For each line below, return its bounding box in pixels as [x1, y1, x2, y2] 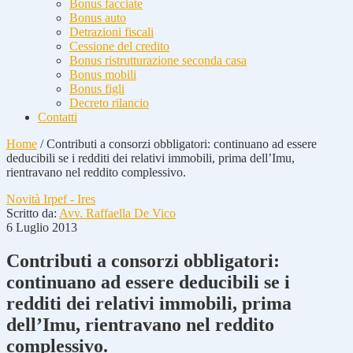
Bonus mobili [69, 68, 136, 81]
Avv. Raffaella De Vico [59, 206, 176, 220]
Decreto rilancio [69, 96, 149, 110]
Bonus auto [69, 11, 126, 24]
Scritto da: [6, 206, 59, 220]
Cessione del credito [69, 39, 169, 53]
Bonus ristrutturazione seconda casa [69, 54, 247, 67]
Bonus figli [69, 82, 124, 95]
